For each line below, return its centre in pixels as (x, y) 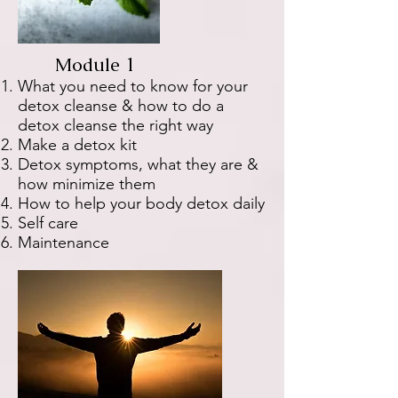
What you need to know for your (133, 86)
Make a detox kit (77, 145)
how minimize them (87, 184)
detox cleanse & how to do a (121, 106)
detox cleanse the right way (115, 125)
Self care (48, 223)
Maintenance (64, 243)
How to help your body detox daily (141, 203)
